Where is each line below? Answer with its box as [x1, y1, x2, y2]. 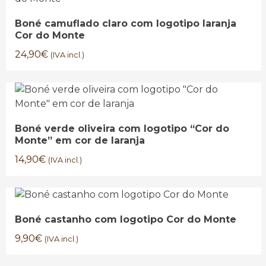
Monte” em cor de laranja [15, 135, 145, 146]
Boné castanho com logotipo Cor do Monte [15, 214, 236, 225]
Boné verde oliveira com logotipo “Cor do [15, 123, 229, 134]
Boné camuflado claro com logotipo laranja [15, 18, 236, 29]
